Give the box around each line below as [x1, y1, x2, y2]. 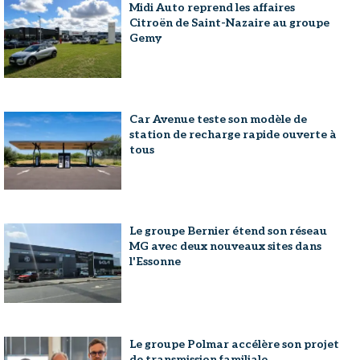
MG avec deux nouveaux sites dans [129, 239, 322, 253]
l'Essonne [129, 254, 182, 268]
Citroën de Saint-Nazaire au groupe [129, 15, 330, 30]
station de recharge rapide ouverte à [129, 127, 337, 141]
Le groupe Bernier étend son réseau [129, 223, 328, 238]
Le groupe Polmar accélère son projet [129, 337, 340, 351]
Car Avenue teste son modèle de [129, 112, 308, 126]
